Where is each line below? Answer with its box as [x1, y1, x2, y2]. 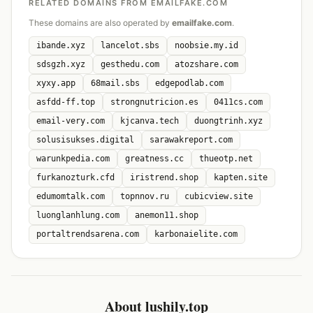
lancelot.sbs [101, 41, 159, 50]
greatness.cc [125, 154, 184, 163]
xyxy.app [36, 78, 75, 88]
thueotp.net [199, 154, 253, 163]
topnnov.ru [120, 191, 169, 201]
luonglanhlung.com [36, 210, 119, 220]
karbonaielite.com [154, 229, 238, 239]
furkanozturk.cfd [36, 173, 115, 182]
